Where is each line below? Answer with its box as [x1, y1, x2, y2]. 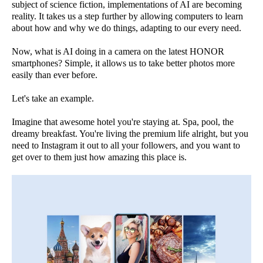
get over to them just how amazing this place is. [12, 151, 187, 162]
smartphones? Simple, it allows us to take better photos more [12, 58, 235, 68]
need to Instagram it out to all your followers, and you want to [12, 140, 240, 150]
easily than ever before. [12, 69, 97, 80]
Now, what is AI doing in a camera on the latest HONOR [12, 46, 224, 56]
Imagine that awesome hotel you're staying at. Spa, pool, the [12, 116, 234, 127]
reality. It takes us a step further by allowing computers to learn [12, 11, 243, 21]
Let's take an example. [12, 93, 94, 103]
